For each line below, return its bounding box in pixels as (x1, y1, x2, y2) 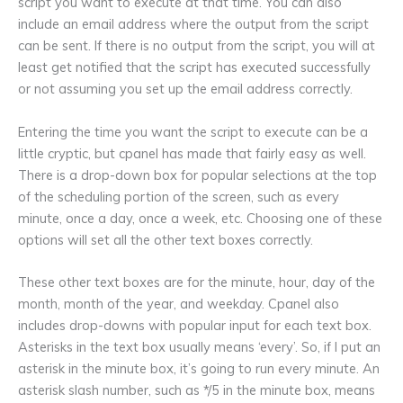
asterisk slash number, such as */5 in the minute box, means (18, 381, 375, 399)
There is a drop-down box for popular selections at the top (18, 166, 377, 184)
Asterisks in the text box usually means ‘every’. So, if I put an (18, 337, 381, 355)
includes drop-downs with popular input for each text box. (18, 316, 372, 334)
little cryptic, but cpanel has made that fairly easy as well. (18, 144, 366, 162)
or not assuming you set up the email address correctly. (18, 80, 353, 98)
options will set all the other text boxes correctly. (18, 230, 313, 248)
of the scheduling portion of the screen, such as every (18, 187, 339, 205)
